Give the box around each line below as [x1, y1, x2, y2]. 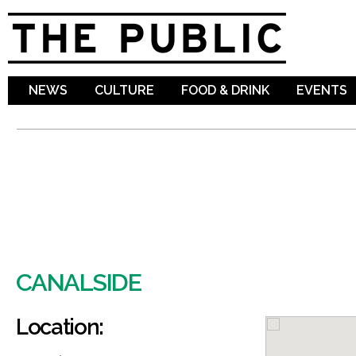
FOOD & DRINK [181, 83, 269, 98]
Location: [16, 314, 103, 339]
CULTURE [95, 83, 154, 98]
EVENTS [296, 83, 347, 98]
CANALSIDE [16, 268, 141, 296]
